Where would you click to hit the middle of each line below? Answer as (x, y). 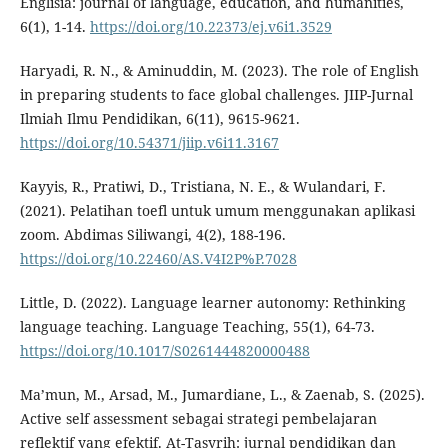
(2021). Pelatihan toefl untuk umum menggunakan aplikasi (217, 211)
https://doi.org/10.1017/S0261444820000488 (164, 351)
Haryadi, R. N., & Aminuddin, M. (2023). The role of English (219, 71)
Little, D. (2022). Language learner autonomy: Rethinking (212, 303)
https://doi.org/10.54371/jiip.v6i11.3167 (149, 143)
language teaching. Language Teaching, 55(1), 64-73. (197, 327)
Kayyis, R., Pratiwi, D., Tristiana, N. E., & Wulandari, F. (202, 187)
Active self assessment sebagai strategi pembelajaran (198, 419)
